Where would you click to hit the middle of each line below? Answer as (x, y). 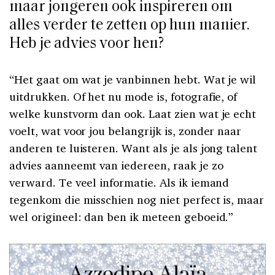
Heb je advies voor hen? (87, 44)
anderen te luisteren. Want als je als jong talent (134, 148)
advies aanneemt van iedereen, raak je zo (116, 165)
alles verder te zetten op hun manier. (130, 26)
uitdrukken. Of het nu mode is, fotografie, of (123, 97)
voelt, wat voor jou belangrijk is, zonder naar (126, 131)
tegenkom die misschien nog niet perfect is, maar (137, 200)
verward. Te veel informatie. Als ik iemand (119, 183)
